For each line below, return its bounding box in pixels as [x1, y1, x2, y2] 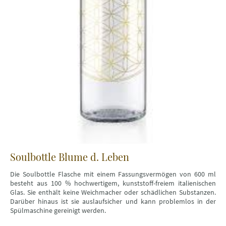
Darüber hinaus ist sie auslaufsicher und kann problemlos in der [10, 196, 216, 206]
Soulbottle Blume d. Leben [10, 149, 129, 163]
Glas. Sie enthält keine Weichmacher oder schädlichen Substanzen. [10, 187, 216, 197]
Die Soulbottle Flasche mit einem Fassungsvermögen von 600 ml [10, 169, 216, 179]
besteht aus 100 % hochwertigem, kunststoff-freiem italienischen [10, 178, 216, 188]
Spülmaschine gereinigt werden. [10, 205, 106, 215]
